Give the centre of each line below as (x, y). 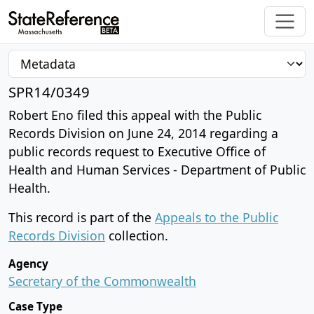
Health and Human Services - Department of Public (157, 169)
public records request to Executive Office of (137, 151)
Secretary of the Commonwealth (102, 281)
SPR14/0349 (49, 91)
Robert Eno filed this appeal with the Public (135, 115)
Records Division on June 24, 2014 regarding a (143, 133)
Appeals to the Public (217, 217)
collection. (137, 235)
